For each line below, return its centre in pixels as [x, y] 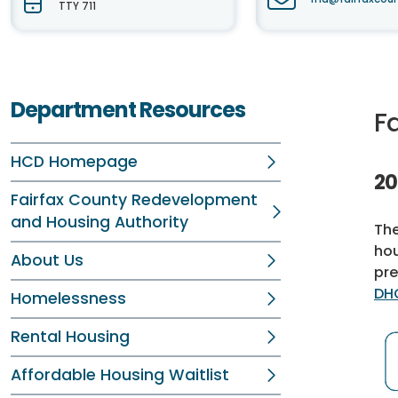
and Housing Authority [99, 222]
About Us [47, 260]
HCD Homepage [74, 162]
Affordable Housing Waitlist [120, 375]
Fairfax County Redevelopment [134, 200]
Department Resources [128, 110]
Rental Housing [70, 337]
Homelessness [68, 298]
